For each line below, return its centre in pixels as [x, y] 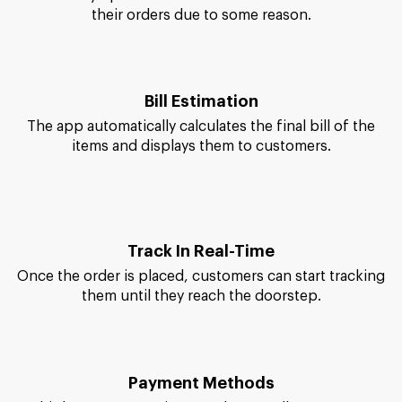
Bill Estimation [201, 173]
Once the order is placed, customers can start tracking [201, 384]
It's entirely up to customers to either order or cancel [201, 67]
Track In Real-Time [201, 358]
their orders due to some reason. [201, 87]
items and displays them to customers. [201, 218]
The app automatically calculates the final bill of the [201, 198]
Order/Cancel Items [201, 42]
